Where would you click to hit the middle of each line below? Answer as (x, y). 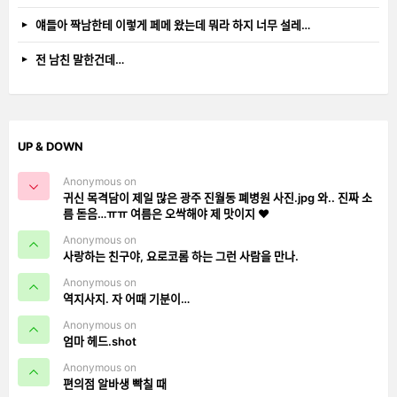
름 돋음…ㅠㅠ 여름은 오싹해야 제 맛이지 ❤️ (166, 213)
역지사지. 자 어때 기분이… (126, 298)
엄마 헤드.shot (100, 341)
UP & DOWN (51, 146)
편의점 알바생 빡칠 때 (115, 383)
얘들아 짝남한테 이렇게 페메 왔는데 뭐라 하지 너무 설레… (173, 24)
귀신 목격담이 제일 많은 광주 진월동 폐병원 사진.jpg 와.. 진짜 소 (218, 197)
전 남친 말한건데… (80, 59)
